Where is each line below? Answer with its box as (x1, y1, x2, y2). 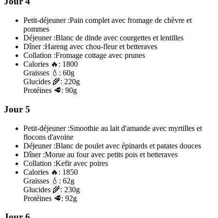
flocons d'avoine (23, 132, 73, 141)
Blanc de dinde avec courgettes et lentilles (55, 34, 183, 42)
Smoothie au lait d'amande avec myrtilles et (70, 124, 202, 132)
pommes (23, 25, 49, 34)
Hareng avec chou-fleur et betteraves (45, 42, 157, 51)
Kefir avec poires (55, 159, 108, 167)
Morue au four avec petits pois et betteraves (45, 150, 178, 159)
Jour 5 (4, 104, 30, 114)
